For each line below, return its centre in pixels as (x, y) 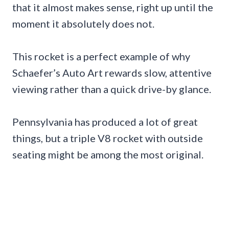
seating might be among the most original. (108, 155)
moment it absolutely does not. (83, 24)
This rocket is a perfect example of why (101, 56)
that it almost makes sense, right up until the (113, 7)
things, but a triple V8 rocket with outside (108, 138)
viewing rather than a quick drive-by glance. (112, 89)
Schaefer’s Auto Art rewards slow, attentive (112, 73)
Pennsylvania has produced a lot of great (105, 122)
